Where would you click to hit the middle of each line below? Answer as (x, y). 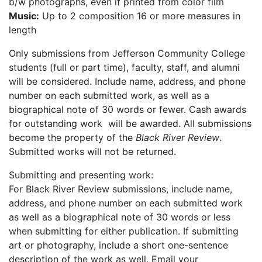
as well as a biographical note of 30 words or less (120, 217)
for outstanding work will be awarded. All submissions (130, 123)
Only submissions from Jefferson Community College (127, 53)
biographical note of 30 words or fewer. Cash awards (127, 109)
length (23, 30)
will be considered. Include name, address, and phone (127, 81)
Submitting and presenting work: (81, 175)
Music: (24, 16)
